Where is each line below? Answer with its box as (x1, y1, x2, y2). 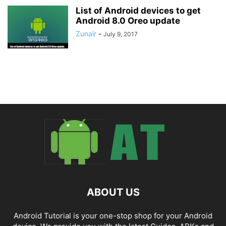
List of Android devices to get (76, 6, 201, 16)
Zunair (76, 29, 96, 38)
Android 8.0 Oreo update (76, 16, 180, 26)
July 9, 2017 (103, 30, 138, 38)
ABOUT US (86, 186, 140, 198)
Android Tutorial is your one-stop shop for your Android (14, 211, 212, 220)
